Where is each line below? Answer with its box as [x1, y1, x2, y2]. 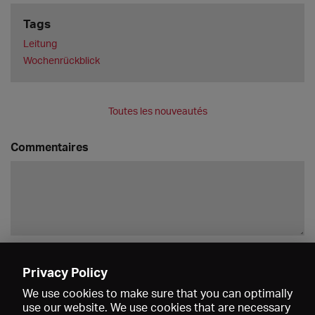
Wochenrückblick [22, 54, 100, 67]
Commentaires [11, 139, 89, 155]
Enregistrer [239, 253, 292, 266]
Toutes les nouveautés [108, 105, 207, 117]
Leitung [22, 37, 57, 49]
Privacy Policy [22, 264, 108, 280]
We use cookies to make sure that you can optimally [22, 286, 292, 300]
